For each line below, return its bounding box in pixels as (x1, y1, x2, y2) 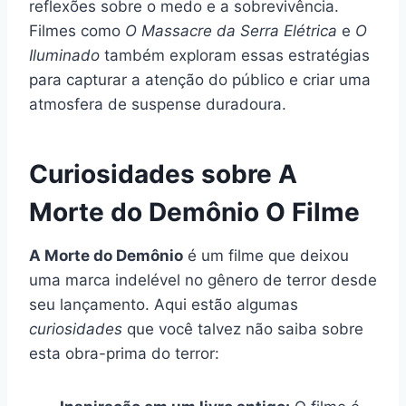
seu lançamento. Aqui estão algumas (29, 295, 298, 314)
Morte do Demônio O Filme (29, 196, 360, 227)
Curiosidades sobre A (29, 158, 297, 189)
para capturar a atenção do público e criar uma (29, 70, 371, 89)
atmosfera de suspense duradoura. (29, 94, 286, 113)
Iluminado (29, 45, 100, 64)
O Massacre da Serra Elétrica (125, 21, 337, 40)
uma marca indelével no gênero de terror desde (29, 270, 377, 289)
